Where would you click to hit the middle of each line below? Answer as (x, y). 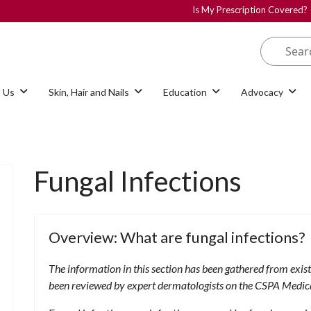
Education (185, 92)
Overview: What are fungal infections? (177, 237)
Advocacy (262, 92)
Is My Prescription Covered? (250, 10)
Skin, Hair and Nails (89, 92)
